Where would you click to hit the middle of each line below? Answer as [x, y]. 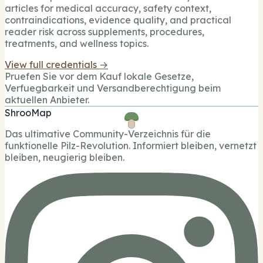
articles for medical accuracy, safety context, [108, 9]
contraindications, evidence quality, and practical [118, 20]
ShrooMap [28, 113]
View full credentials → [56, 65]
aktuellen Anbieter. [47, 100]
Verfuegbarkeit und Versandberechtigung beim [113, 88]
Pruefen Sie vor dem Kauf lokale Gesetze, [99, 77]
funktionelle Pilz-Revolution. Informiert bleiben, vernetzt [131, 146]
